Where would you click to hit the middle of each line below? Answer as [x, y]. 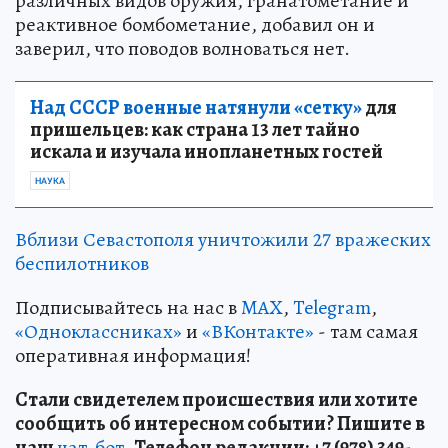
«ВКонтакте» [258, 332]
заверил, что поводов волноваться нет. [182, 49]
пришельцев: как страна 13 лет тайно [195, 130]
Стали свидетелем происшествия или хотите [216, 400]
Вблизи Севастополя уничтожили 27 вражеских [223, 240]
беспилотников [82, 264]
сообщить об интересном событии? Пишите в [220, 424]
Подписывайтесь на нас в [128, 308]
